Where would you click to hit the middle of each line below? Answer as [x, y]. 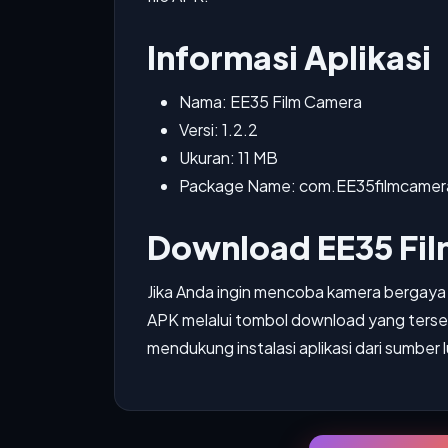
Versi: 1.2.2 [218, 129]
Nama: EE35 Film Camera [270, 101]
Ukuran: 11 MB [228, 157]
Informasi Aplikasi [289, 57]
